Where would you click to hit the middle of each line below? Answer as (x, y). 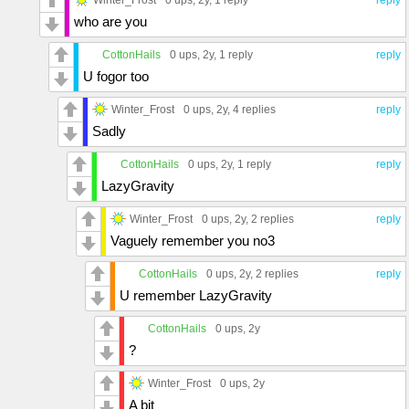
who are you (110, 21)
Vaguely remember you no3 (193, 240)
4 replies (254, 109)
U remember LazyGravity (196, 295)
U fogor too (116, 76)
